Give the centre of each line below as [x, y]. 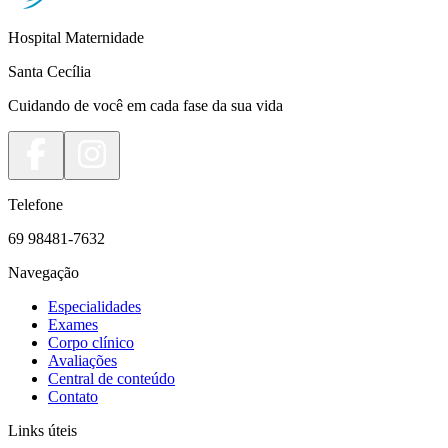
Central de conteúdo [111, 379]
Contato [73, 397]
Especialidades [94, 307]
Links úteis [42, 431]
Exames [73, 325]
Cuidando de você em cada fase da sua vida [145, 106]
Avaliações [82, 361]
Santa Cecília [49, 72]
